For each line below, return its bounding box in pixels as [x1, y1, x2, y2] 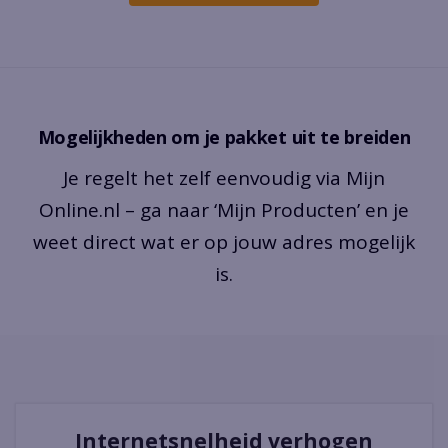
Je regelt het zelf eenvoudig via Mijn [63, 165, 385, 192]
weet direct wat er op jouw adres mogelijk [33, 229, 415, 256]
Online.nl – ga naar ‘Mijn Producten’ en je [39, 197, 409, 224]
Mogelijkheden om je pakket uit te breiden [37, 125, 411, 150]
